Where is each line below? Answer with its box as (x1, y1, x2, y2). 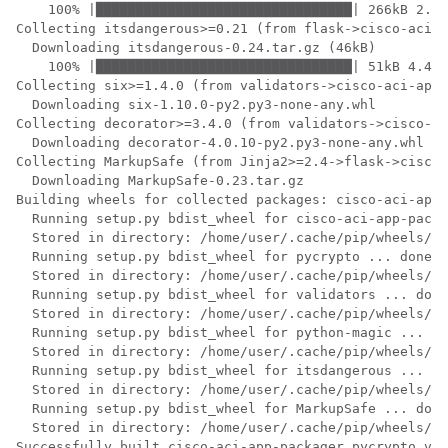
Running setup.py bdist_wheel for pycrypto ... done (16, 249, 432, 264)
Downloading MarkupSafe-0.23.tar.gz (16, 173, 304, 188)
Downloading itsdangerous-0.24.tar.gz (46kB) (16, 40, 376, 55)
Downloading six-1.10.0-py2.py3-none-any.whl (16, 97, 376, 112)
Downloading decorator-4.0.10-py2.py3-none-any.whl (16, 135, 424, 150)
